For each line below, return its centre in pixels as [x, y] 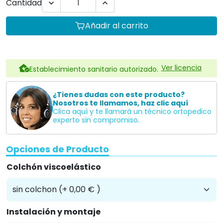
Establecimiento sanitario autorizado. [94, 69]
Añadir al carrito [117, 25]
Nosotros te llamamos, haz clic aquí [120, 103]
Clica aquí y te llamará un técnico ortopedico [132, 112]
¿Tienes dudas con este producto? [119, 95]
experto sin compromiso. [96, 120]
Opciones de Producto [57, 149]
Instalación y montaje [54, 212]
